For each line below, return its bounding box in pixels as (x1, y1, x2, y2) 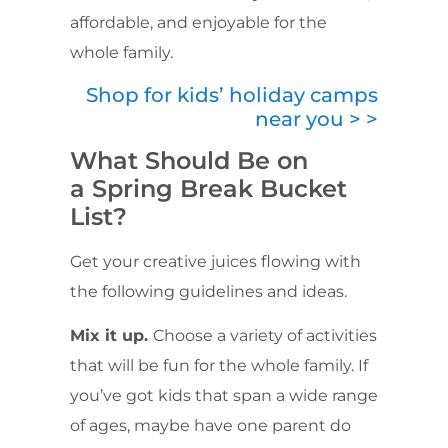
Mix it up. (70, 326, 153, 346)
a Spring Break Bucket (70, 173, 347, 203)
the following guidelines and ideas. (70, 281, 347, 301)
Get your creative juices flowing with (70, 251, 361, 271)
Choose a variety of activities (153, 326, 377, 346)
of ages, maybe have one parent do (70, 416, 351, 436)
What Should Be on (70, 145, 308, 175)
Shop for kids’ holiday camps (86, 82, 378, 107)
